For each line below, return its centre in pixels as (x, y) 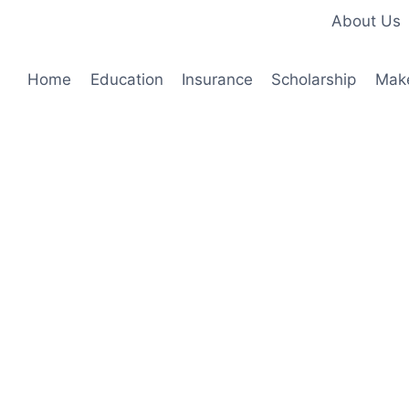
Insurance (217, 79)
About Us (366, 21)
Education (126, 79)
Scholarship (314, 79)
